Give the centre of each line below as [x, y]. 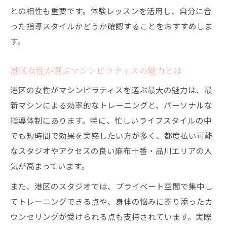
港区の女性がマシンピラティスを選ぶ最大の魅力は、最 [111, 90]
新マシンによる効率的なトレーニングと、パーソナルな [111, 105]
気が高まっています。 [50, 166]
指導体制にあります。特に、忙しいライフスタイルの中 [111, 120]
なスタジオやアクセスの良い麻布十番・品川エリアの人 [111, 150]
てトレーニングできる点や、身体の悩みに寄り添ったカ [111, 201]
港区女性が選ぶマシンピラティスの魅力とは [96, 70]
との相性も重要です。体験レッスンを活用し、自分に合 [111, 11]
